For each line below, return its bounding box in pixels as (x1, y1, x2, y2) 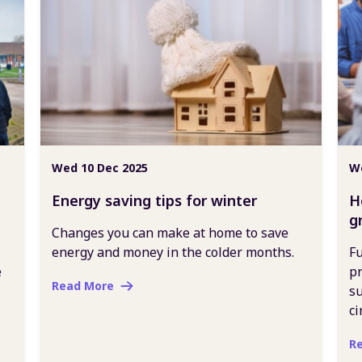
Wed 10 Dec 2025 (52, 160, 148, 175)
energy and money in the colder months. (52, 243, 294, 261)
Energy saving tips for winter (52, 191, 257, 210)
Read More (52, 278, 114, 293)
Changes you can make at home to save (52, 224, 288, 242)
